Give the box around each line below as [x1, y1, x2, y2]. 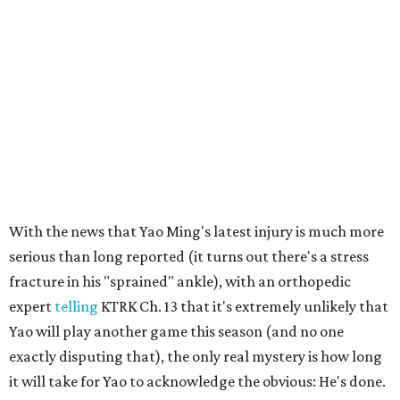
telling [54, 297, 98, 315]
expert [9, 297, 54, 315]
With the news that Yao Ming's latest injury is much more [9, 222, 384, 240]
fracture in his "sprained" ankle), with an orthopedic [9, 272, 351, 290]
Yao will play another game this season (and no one [9, 322, 344, 340]
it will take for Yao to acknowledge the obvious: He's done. [9, 372, 386, 390]
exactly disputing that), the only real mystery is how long [9, 347, 382, 365]
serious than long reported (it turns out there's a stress [9, 247, 369, 265]
